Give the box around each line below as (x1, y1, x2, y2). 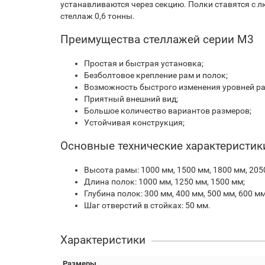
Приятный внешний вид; (84, 94, 178, 104)
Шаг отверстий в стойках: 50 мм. (84, 201, 211, 210)
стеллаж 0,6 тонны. (60, 11, 135, 21)
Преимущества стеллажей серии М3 (60, 33, 254, 46)
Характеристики (60, 233, 146, 247)
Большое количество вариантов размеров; (84, 106, 251, 115)
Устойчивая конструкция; (84, 118, 185, 127)
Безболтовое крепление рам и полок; (84, 70, 228, 80)
